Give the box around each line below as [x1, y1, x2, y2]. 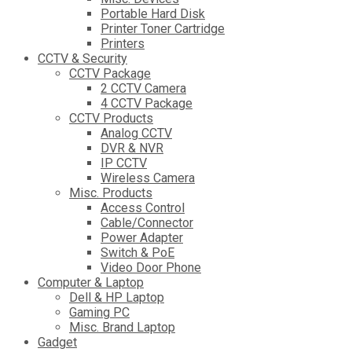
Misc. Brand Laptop [69, 319, 175, 335]
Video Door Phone [101, 259, 201, 275]
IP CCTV [101, 155, 147, 170]
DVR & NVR [101, 140, 163, 156]
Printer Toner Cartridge [101, 20, 225, 36]
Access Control [101, 200, 185, 215]
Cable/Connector [101, 214, 193, 230]
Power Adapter [101, 229, 183, 245]
